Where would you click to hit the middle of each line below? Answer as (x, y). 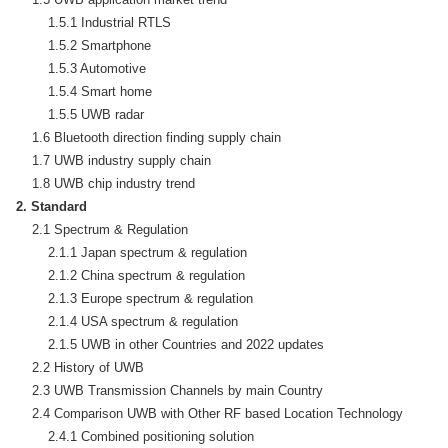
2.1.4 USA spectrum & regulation (127, 321)
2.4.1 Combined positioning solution (135, 436)
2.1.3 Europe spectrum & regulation (134, 298)
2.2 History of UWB (80, 367)
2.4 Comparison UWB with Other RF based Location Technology (209, 413)
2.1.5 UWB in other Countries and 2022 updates (170, 344)
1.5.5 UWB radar (80, 114)
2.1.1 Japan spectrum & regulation (131, 252)
